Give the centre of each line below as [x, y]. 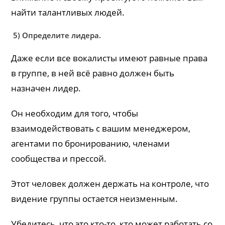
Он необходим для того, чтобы [75, 113]
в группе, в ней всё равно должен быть [93, 73]
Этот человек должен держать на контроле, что [110, 183]
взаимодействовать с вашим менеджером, [101, 128]
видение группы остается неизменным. [95, 198]
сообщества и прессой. [59, 158]
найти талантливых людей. [68, 12]
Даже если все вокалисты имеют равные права [109, 58]
